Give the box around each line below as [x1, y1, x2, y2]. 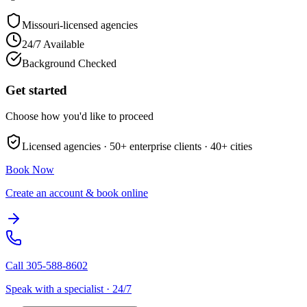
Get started [5, 82, 67, 97]
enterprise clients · [127, 140, 208, 153]
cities [228, 140, 252, 153]
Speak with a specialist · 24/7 [5, 283, 132, 295]
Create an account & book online [5, 187, 148, 199]
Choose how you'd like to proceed [5, 110, 153, 123]
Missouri [22, 19, 60, 31]
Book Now [5, 164, 54, 176]
